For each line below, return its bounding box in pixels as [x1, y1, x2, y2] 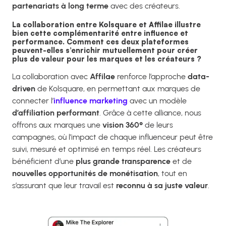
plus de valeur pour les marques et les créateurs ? [12, 54, 201, 63]
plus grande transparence [76, 156, 171, 166]
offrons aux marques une [12, 120, 102, 130]
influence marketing [53, 96, 128, 106]
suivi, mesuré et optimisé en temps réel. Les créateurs [12, 144, 201, 154]
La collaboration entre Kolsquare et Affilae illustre [12, 20, 201, 29]
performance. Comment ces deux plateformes [12, 37, 189, 46]
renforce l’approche [115, 72, 188, 82]
